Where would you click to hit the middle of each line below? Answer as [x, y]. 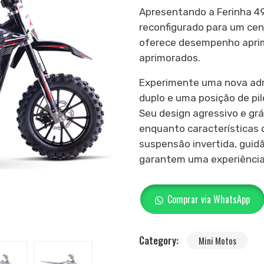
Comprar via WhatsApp [208, 199]
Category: [160, 240]
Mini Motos [217, 240]
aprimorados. [170, 58]
